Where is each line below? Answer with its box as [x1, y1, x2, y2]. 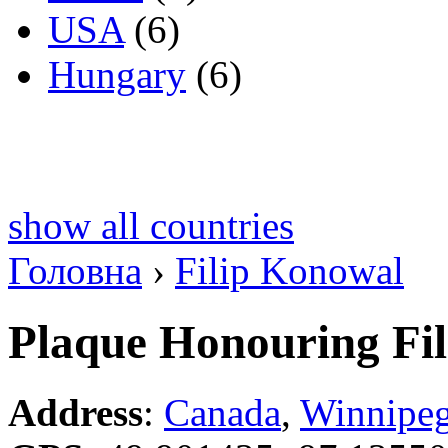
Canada [164, 391, 281, 435]
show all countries [8, 204, 294, 248]
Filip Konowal [175, 249, 404, 293]
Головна [8, 249, 142, 293]
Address [8, 391, 143, 435]
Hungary [48, 53, 186, 97]
